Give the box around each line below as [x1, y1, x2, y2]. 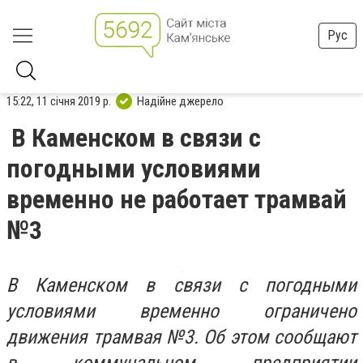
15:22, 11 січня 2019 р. [6, 93, 111, 109]
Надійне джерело [137, 93, 224, 109]
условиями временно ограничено [6, 300, 357, 322]
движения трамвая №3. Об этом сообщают [6, 326, 357, 348]
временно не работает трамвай [6, 184, 347, 215]
